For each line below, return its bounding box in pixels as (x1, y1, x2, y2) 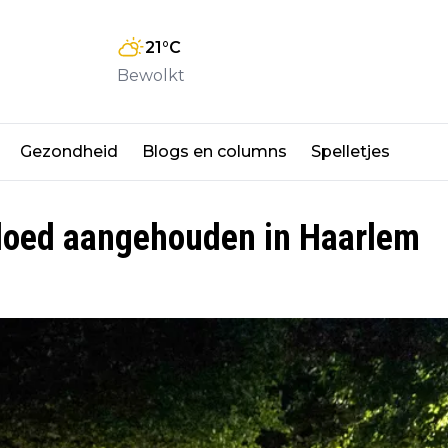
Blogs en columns (142, 142, 287, 162)
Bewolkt (117, 65, 185, 85)
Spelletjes (311, 142, 390, 162)
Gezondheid (20, 142, 118, 162)
